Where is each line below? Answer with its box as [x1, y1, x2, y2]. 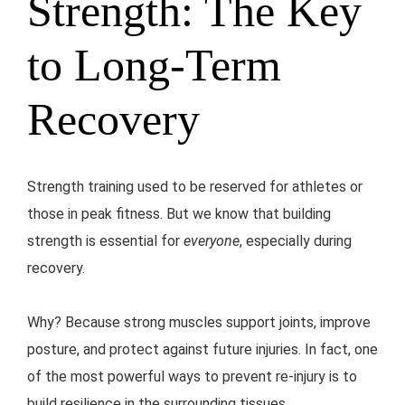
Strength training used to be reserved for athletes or [27, 178, 363, 196]
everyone [184, 232, 240, 250]
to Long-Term [27, 40, 281, 91]
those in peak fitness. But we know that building [27, 205, 331, 223]
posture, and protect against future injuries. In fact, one [27, 341, 378, 359]
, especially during [240, 232, 352, 250]
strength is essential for [27, 232, 184, 250]
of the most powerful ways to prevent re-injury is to [27, 368, 357, 386]
